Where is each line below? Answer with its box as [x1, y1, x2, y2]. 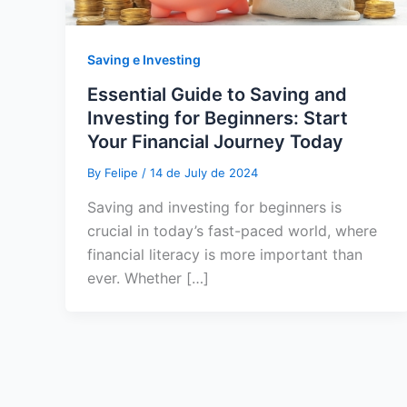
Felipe [104, 165, 142, 181]
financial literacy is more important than [87, 245, 362, 264]
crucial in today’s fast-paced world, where [87, 222, 377, 241]
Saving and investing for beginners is [87, 198, 342, 217]
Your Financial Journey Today [87, 131, 343, 154]
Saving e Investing [87, 51, 201, 67]
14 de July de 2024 [150, 165, 258, 181]
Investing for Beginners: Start [87, 107, 348, 130]
